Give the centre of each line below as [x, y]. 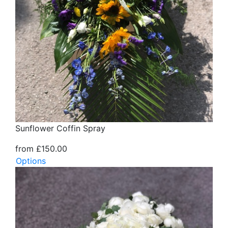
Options [31, 161]
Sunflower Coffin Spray [60, 128]
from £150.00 [41, 148]
